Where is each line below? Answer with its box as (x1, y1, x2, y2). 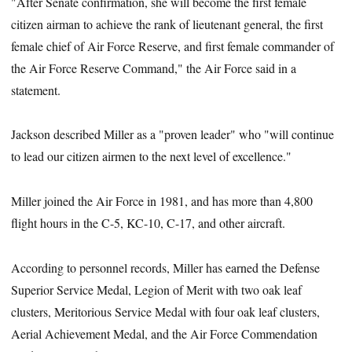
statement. (11, 81, 61, 98)
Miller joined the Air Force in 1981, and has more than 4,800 (11, 192, 313, 210)
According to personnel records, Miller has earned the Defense (11, 258, 321, 276)
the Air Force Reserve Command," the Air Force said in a (11, 59, 297, 76)
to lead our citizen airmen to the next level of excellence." (11, 148, 292, 165)
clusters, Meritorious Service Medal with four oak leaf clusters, (11, 302, 321, 320)
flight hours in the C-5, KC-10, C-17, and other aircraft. (11, 214, 286, 232)
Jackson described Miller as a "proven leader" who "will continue (11, 126, 335, 143)
